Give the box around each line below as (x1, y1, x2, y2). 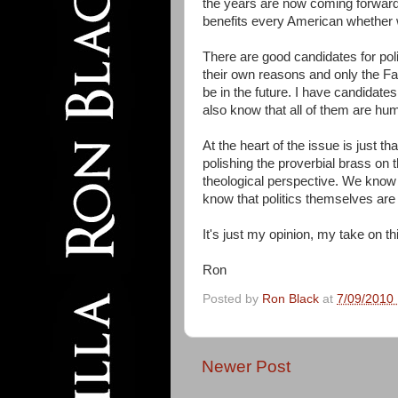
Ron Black (262, 291, 319, 306)
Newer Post (202, 356, 291, 376)
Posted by (203, 291, 262, 306)
